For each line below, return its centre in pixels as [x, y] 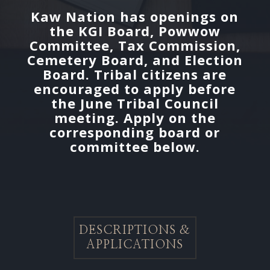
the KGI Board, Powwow [135, 31]
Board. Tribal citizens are [135, 74]
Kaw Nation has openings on [135, 16]
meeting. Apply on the [135, 118]
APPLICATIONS [135, 245]
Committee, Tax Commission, [135, 45]
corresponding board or [135, 132]
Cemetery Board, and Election [135, 60]
